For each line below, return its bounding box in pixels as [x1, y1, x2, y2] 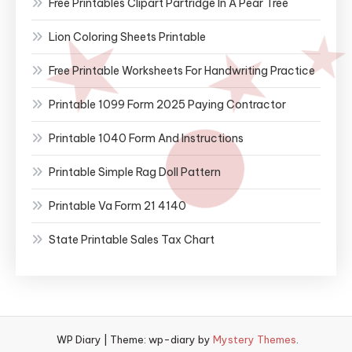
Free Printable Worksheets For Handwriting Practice [49, 63, 315, 78]
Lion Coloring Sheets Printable [49, 29, 206, 44]
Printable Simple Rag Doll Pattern [49, 164, 221, 179]
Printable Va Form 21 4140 [49, 198, 186, 213]
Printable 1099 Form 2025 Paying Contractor [49, 97, 286, 112]
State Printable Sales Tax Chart [49, 232, 214, 247]
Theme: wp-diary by [109, 332, 213, 346]
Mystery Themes [212, 332, 296, 346]
